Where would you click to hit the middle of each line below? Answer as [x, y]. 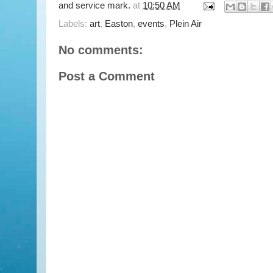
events [151, 23]
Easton [119, 23]
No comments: [101, 50]
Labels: [74, 23]
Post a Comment [107, 76]
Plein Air [186, 23]
